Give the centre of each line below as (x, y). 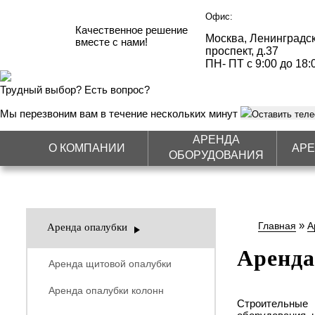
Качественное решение (131, 30)
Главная (277, 226)
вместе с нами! (111, 41)
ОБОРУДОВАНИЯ (216, 155)
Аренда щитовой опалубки (110, 264)
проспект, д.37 (242, 51)
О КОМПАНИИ (86, 148)
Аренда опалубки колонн (106, 290)
